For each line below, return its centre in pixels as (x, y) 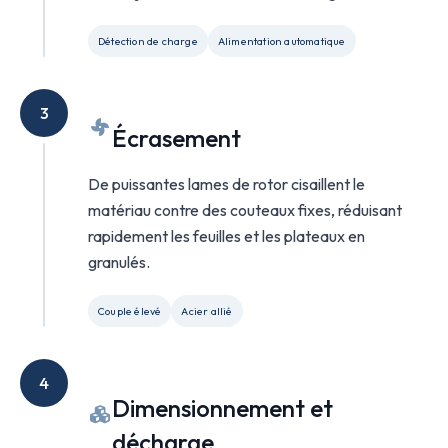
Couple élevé (130, 311)
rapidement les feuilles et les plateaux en (226, 236)
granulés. (119, 262)
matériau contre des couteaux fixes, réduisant (245, 210)
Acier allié (207, 311)
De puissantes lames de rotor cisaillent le (226, 184)
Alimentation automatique (281, 41)
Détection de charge (148, 41)
